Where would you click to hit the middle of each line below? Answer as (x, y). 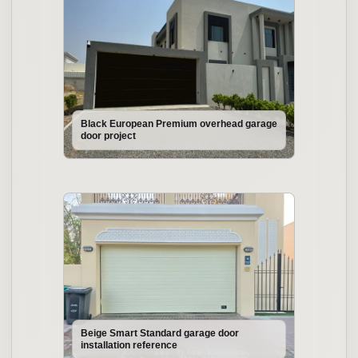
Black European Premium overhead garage (179, 124)
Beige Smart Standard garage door (160, 333)
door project (108, 136)
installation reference (129, 345)
